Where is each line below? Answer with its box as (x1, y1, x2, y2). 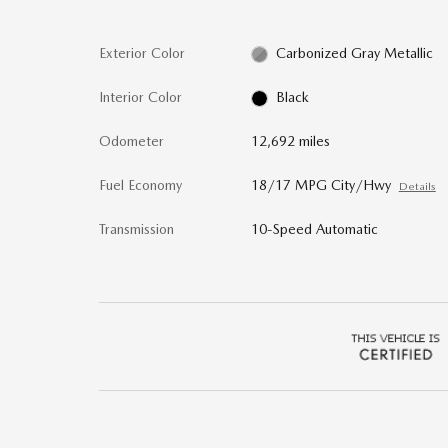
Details (398, 180, 436, 193)
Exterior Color (99, 45, 185, 61)
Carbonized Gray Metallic (276, 45, 434, 61)
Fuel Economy (99, 177, 182, 193)
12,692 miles (250, 133, 330, 149)
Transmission (99, 221, 174, 237)
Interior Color (99, 89, 182, 105)
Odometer (99, 133, 164, 149)
